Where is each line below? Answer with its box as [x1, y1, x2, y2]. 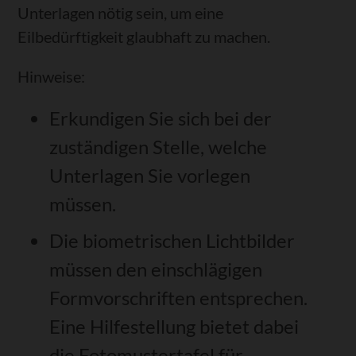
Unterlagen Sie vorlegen [49, 164, 251, 188]
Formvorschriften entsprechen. [49, 286, 308, 310]
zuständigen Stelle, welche [49, 135, 268, 159]
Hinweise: [17, 66, 86, 86]
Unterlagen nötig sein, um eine [17, 2, 224, 22]
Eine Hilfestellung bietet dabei [49, 315, 300, 339]
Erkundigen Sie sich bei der [49, 106, 273, 130]
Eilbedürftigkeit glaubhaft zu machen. [17, 26, 271, 46]
